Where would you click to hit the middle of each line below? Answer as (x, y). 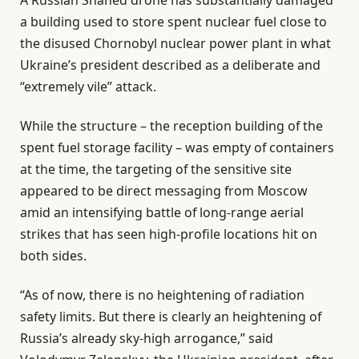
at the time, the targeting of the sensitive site (156, 169)
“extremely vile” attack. (88, 86)
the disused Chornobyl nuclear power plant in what (175, 43)
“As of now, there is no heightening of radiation (162, 295)
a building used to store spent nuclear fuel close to (173, 21)
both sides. (53, 255)
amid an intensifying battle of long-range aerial (162, 212)
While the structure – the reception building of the (171, 125)
